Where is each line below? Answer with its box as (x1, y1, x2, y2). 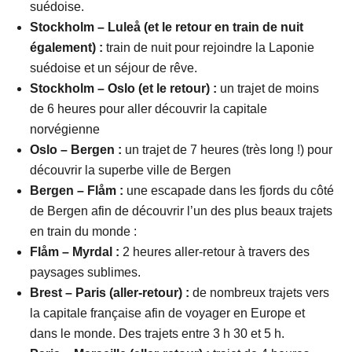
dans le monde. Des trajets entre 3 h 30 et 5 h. (30, 326, 288, 340)
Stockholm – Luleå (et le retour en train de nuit (30, 20, 304, 34)
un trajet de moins (217, 81, 320, 95)
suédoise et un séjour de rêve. (30, 60, 198, 75)
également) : (30, 40, 104, 54)
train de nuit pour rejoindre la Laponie (103, 40, 315, 54)
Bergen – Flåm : (30, 183, 124, 197)
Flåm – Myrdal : (30, 244, 120, 258)
